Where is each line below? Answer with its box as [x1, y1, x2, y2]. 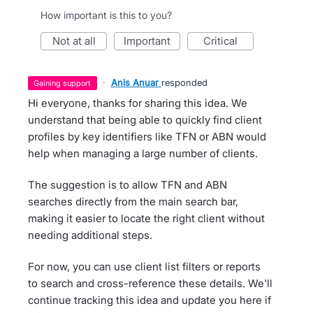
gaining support [39, 78, 92, 88]
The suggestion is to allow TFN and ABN [28, 178, 227, 191]
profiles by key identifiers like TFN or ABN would [28, 130, 266, 143]
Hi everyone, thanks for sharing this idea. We [28, 96, 247, 110]
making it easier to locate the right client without [28, 212, 265, 225]
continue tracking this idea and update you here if [28, 293, 271, 307]
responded [161, 77, 208, 88]
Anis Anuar [110, 77, 159, 88]
